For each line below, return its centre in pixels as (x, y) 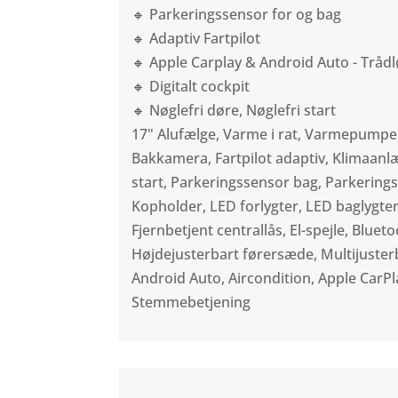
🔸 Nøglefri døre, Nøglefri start (234, 111)
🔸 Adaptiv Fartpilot (196, 39)
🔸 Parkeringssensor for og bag (237, 15)
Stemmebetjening (191, 302)
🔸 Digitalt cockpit (191, 87)
